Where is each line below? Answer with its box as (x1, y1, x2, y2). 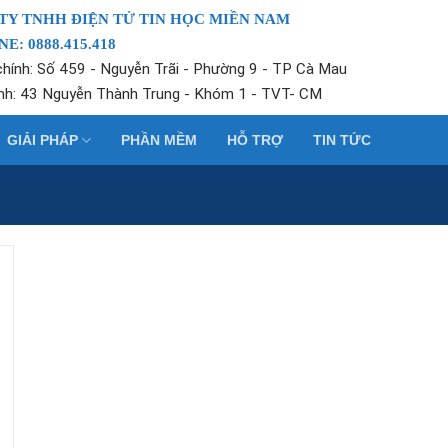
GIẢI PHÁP (7, 131, 79, 148)
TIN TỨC (313, 131, 372, 148)
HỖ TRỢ (227, 131, 284, 148)
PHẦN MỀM (121, 131, 198, 148)
